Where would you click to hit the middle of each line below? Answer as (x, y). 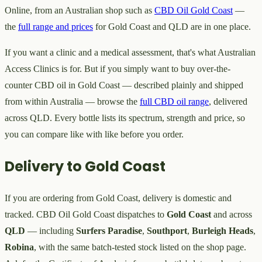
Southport (167, 231)
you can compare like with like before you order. (94, 134)
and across (232, 215)
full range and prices (56, 26)
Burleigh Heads (223, 231)
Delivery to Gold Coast (85, 166)
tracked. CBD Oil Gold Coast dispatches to (86, 215)
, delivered (228, 101)
